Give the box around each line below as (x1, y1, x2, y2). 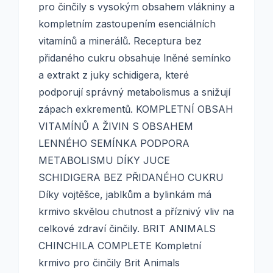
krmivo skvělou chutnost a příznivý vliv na (38, 205, 234, 218)
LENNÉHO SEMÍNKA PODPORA (38, 137, 190, 149)
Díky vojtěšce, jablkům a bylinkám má (38, 188, 211, 200)
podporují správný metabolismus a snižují (38, 86, 230, 98)
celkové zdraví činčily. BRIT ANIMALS (38, 222, 216, 235)
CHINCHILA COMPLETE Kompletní (38, 239, 201, 252)
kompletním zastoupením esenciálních (38, 18, 216, 30)
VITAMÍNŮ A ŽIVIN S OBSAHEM (38, 120, 193, 132)
